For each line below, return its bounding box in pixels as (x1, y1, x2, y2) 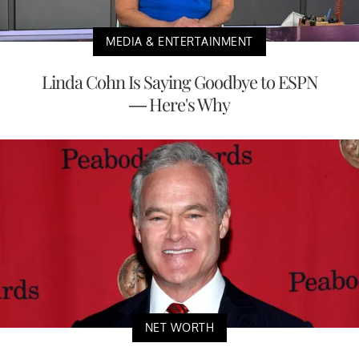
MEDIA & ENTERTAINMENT (106, 34, 253, 49)
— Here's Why (129, 92, 230, 117)
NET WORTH (144, 320, 215, 334)
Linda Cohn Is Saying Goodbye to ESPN (41, 70, 318, 95)
